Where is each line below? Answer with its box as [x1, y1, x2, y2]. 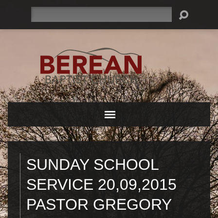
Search [30, 7, 53, 17]
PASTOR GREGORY [26, 196, 172, 213]
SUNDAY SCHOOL [26, 156, 159, 173]
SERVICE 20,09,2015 [26, 176, 177, 193]
